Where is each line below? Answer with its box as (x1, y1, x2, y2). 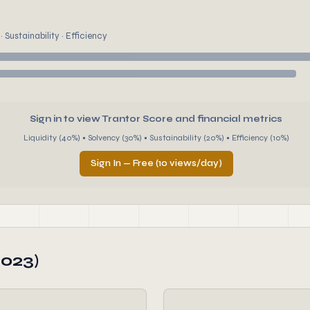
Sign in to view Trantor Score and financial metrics (30, 113, 282, 125)
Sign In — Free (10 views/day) (90, 158, 222, 169)
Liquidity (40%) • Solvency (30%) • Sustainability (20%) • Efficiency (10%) (23, 133, 289, 143)
